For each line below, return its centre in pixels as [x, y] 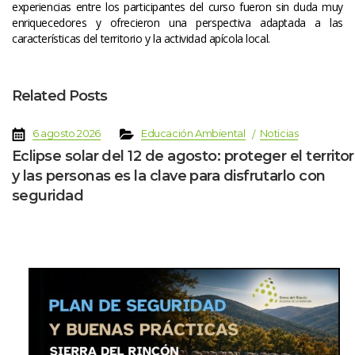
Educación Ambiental [193, 134]
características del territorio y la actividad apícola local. [141, 39]
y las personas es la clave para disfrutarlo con [169, 176]
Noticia [279, 134]
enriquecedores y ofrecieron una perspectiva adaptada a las [177, 23]
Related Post [60, 96]
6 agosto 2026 [67, 134]
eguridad [48, 195]
